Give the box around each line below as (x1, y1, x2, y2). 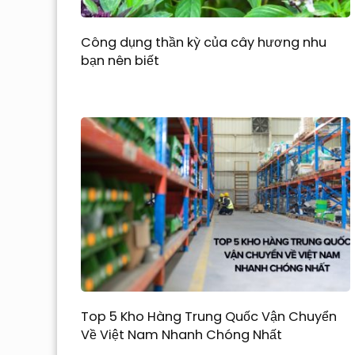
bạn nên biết (81, 51, 159, 70)
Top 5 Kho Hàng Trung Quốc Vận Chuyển (81, 307, 337, 326)
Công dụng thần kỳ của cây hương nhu (81, 32, 326, 52)
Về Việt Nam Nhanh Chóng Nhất (81, 326, 285, 345)
